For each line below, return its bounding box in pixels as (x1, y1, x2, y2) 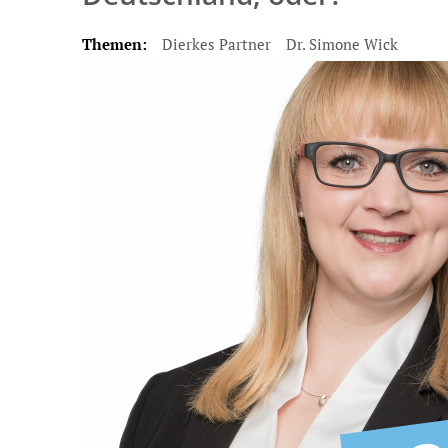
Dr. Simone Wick (286, 34, 398, 54)
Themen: (82, 34, 147, 54)
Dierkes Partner (162, 34, 271, 54)
